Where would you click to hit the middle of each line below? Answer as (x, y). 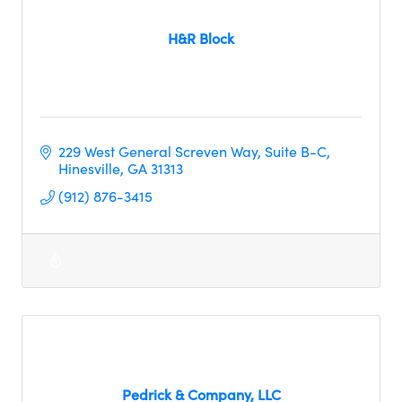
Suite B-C (295, 151)
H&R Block (201, 38)
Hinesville (89, 168)
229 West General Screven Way (157, 151)
